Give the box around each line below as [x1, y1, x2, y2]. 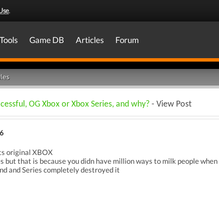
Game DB [29, 35, 64, 45]
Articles [76, 35, 104, 45]
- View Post [150, 100, 192, 109]
